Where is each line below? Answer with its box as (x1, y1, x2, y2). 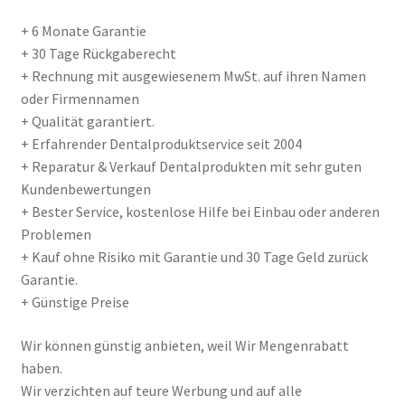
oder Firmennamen (20, 89, 139, 108)
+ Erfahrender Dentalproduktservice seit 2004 (20, 135, 302, 154)
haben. (20, 358, 62, 377)
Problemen (20, 225, 91, 244)
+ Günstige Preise (20, 293, 129, 312)
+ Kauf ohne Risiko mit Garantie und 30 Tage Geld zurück (20, 248, 368, 267)
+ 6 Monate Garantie (20, 22, 146, 41)
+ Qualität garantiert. (20, 112, 155, 131)
